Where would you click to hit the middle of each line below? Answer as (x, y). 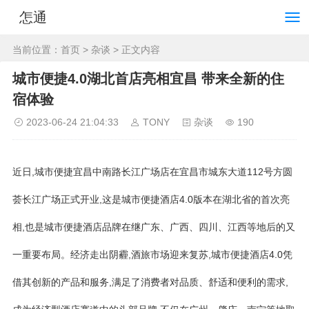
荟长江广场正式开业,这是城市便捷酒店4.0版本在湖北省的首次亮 (151, 199)
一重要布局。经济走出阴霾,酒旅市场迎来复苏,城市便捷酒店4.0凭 (152, 255)
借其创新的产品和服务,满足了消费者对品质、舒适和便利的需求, (150, 282)
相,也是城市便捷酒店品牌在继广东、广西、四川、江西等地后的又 (154, 227)
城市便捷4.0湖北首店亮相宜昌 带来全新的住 (148, 79)
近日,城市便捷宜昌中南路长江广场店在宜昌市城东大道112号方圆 (152, 172)
